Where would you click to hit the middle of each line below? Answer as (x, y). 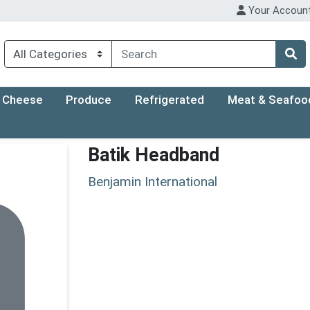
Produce (89, 100)
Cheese (22, 100)
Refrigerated (170, 100)
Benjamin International (153, 181)
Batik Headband (154, 155)
